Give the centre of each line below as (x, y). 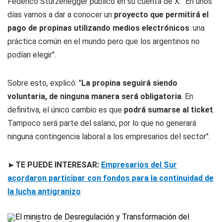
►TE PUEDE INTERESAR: (54, 165)
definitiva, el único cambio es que (65, 110)
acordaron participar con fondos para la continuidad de (111, 178)
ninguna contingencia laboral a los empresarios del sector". (109, 137)
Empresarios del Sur (139, 165)
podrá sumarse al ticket (167, 110)
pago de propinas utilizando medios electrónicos (98, 28)
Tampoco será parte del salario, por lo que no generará (102, 123)
